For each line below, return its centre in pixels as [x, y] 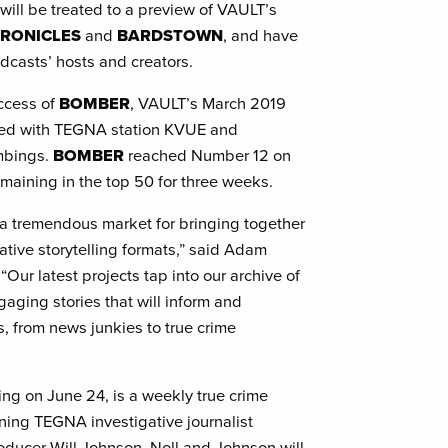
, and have [261, 35]
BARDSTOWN [170, 35]
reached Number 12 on [208, 155]
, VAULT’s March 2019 [208, 103]
